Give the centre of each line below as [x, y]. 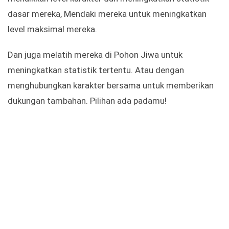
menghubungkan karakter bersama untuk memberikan [111, 86]
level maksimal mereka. [52, 29]
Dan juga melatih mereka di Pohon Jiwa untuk [95, 55]
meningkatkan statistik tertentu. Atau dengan [96, 70]
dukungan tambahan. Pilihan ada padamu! [87, 101]
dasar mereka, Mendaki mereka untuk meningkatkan [107, 14]
